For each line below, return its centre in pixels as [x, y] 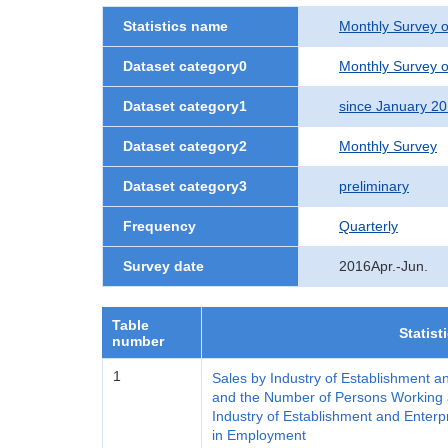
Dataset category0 [185, 66]
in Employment [259, 435]
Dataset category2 [185, 146]
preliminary [374, 186]
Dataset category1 [185, 106]
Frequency [159, 226]
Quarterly [368, 226]
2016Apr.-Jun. [383, 266]
